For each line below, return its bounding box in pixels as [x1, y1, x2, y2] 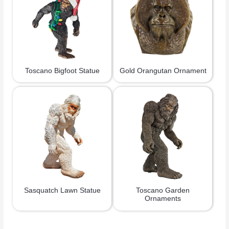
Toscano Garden [136, 187, 190, 195]
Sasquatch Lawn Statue [24, 187, 101, 195]
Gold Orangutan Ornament [119, 66, 207, 75]
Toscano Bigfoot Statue [25, 66, 100, 75]
